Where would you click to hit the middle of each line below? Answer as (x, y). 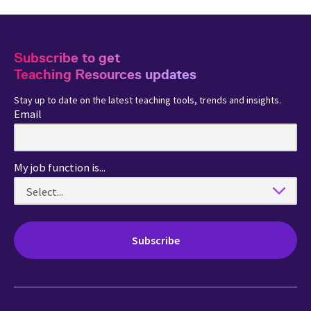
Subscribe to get (67, 57)
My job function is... (60, 167)
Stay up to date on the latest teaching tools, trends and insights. (148, 100)
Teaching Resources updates (105, 74)
